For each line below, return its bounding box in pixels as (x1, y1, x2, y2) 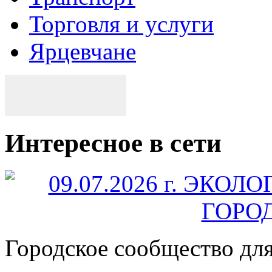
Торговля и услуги (29, 10, 214, 37)
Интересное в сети (5, 128, 222, 157)
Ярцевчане (29, 38, 136, 64)
